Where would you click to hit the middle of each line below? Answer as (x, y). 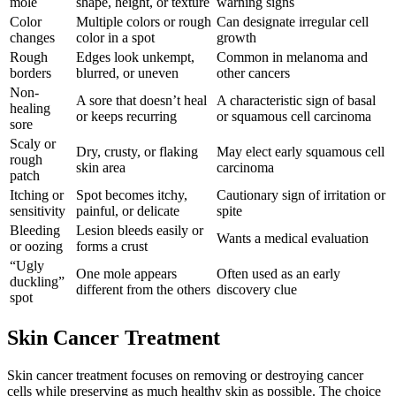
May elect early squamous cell (301, 152)
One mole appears (126, 274)
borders (30, 73)
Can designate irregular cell (293, 22)
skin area (101, 168)
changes (32, 38)
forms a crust (112, 247)
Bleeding (35, 231)
